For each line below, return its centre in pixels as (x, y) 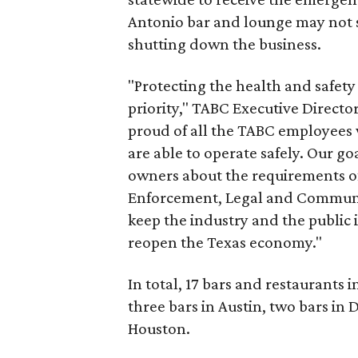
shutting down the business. (225, 44)
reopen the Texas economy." (225, 242)
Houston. (159, 328)
